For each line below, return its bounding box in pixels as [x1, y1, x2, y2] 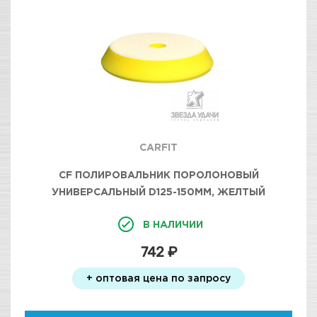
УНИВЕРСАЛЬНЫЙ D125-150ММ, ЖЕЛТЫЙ [52, 186, 265, 197]
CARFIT [139, 142, 178, 152]
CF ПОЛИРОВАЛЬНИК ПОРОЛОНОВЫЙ [58, 169, 259, 180]
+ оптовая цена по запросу [86, 272, 231, 283]
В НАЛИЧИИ [142, 219, 203, 229]
